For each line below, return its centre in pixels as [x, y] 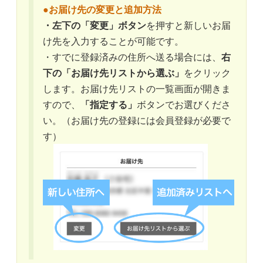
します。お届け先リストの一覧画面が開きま [137, 88]
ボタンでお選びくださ [184, 104]
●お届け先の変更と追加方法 [102, 9]
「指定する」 [109, 104]
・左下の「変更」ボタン [95, 25]
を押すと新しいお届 [188, 25]
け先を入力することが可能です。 [113, 41]
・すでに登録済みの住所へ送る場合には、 [132, 56]
